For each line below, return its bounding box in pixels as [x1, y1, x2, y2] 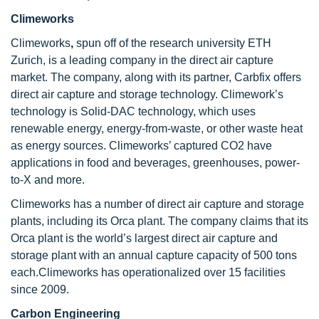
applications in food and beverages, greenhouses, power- [11, 157, 300, 169]
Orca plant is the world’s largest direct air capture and [11, 232, 278, 244]
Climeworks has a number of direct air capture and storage [11, 198, 304, 210]
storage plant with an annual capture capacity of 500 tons [11, 249, 297, 261]
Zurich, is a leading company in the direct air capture [11, 54, 273, 66]
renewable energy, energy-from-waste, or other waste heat [11, 122, 303, 135]
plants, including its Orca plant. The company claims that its [11, 215, 308, 227]
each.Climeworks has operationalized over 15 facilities [11, 266, 286, 278]
